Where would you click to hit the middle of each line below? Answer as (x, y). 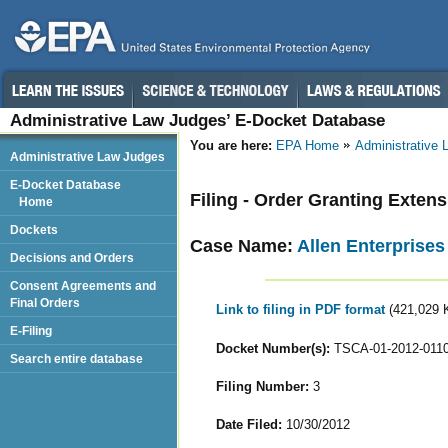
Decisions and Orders (72, 257)
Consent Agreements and (83, 285)
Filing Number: (262, 386)
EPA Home (307, 145)
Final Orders (45, 302)
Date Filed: (248, 424)
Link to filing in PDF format (302, 310)
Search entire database (76, 358)
